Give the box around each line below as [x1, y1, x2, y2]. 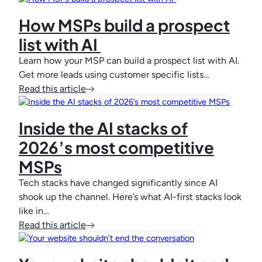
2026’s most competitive [19, 137, 214, 158]
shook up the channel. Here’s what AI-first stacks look [19, 191, 242, 203]
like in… [19, 205, 49, 217]
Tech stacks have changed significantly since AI [19, 177, 218, 189]
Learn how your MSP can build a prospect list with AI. [19, 55, 239, 67]
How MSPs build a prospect [19, 15, 230, 36]
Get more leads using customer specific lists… [19, 69, 209, 81]
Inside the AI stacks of [19, 118, 188, 139]
